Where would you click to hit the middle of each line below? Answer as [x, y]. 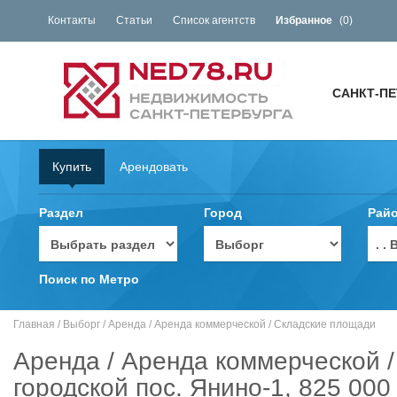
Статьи [135, 20]
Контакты [72, 20]
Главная [34, 324]
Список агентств [214, 20]
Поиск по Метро [90, 279]
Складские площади [325, 324]
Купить [72, 167]
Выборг [82, 324]
